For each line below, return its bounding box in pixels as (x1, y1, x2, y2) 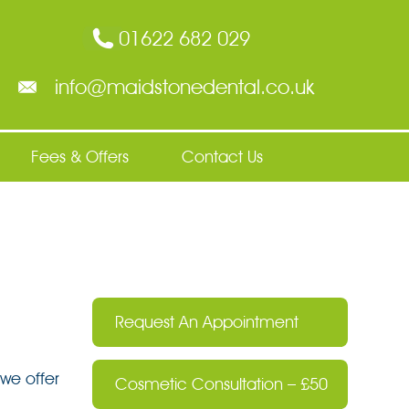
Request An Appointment (115, 311, 299, 331)
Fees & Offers (31, 147, 129, 166)
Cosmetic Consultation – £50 (115, 374, 328, 394)
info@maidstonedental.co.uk (54, 75, 314, 99)
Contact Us (182, 147, 263, 166)
